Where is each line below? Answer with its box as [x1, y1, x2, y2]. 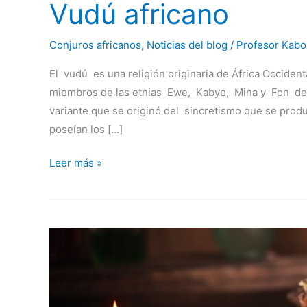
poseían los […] [49, 122, 123, 136]
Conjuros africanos [49, 38, 141, 51]
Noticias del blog [147, 38, 228, 51]
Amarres [49, 229, 90, 243]
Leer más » [49, 156, 102, 170]
